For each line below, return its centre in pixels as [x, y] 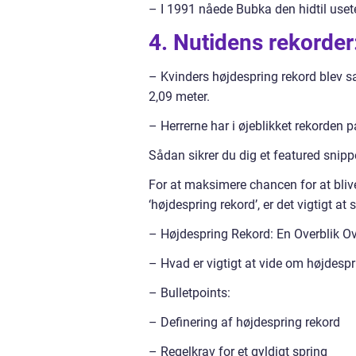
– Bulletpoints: [190, 293]
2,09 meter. [179, 97]
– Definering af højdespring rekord [244, 323]
